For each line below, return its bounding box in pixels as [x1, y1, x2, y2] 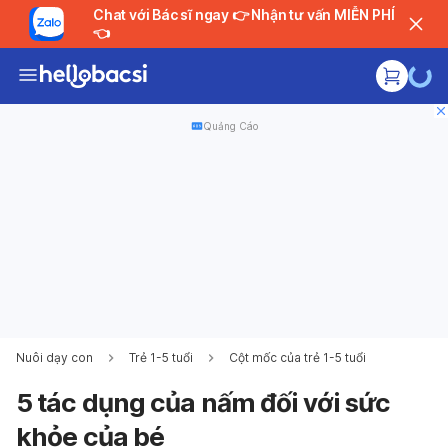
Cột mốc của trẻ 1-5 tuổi [229, 350, 366, 365]
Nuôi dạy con [16, 350, 93, 365]
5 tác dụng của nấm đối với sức [16, 387, 390, 418]
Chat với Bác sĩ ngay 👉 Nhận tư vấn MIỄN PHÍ [92, 6, 232, 23]
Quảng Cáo [202, 120, 258, 132]
